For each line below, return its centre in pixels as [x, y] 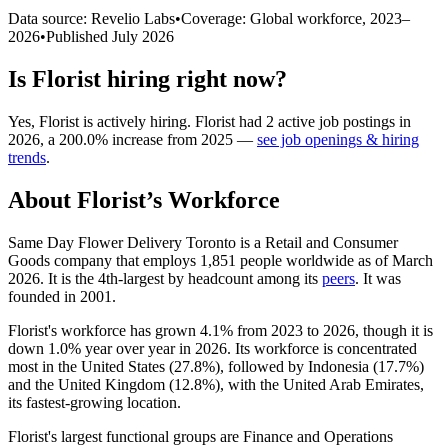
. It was [378, 278]
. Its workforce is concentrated [322, 348]
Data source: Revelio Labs [91, 18]
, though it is [394, 330]
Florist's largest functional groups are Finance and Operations [200, 436]
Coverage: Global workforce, [275, 18]
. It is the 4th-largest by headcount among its [181, 278]
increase [137, 139]
